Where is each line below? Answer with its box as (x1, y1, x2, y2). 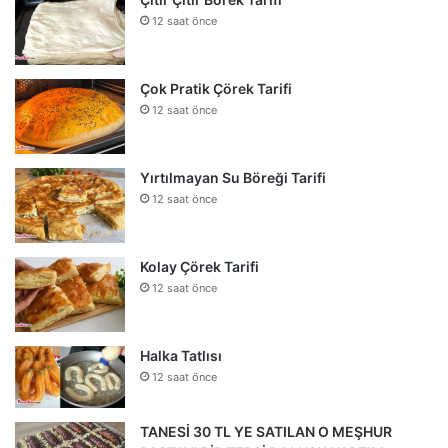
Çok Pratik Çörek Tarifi (140, 79, 292, 97)
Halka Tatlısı (140, 346, 222, 364)
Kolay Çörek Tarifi (140, 257, 259, 275)
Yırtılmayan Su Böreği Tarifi (140, 168, 326, 186)
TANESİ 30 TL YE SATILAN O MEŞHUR (140, 422, 392, 440)
